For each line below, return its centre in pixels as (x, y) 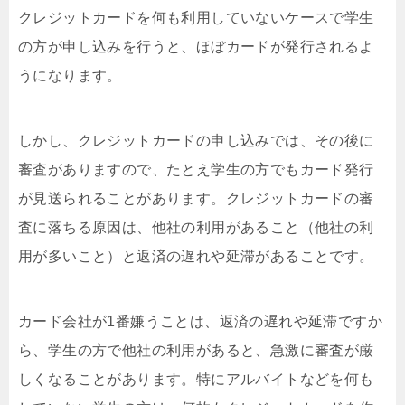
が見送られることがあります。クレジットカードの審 (196, 198)
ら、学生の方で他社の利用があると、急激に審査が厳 (196, 350)
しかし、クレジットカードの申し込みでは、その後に (196, 141)
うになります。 (70, 75)
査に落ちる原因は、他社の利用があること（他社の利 (196, 227)
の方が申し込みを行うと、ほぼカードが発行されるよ (196, 47)
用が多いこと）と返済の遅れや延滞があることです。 (196, 256)
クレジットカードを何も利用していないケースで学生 (196, 18)
